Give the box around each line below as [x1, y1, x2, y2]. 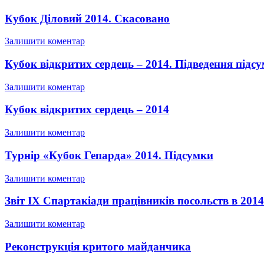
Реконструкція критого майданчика [5, 240, 191, 253]
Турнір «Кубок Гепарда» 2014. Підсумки [5, 148, 213, 161]
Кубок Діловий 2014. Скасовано [5, 12, 170, 25]
